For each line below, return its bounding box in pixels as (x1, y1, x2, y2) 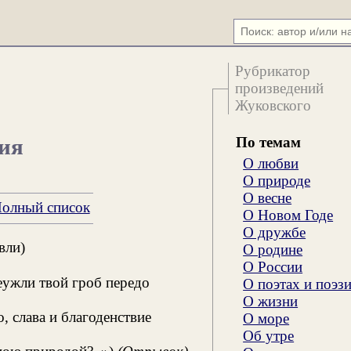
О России (243, 258, 303, 275)
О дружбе (243, 223, 306, 241)
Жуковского (235, 96, 312, 114)
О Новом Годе (243, 206, 334, 223)
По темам (235, 133, 301, 150)
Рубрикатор (235, 62, 311, 79)
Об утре (243, 327, 295, 344)
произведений (235, 79, 324, 96)
